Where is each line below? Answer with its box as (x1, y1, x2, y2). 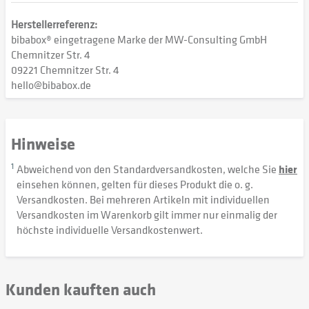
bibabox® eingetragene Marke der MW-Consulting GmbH (11, 32, 267, 47)
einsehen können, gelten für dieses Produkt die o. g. (17, 177, 253, 192)
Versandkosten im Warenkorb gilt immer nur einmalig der (17, 207, 277, 222)
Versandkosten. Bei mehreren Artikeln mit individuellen (17, 192, 270, 207)
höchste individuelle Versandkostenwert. (17, 222, 203, 237)
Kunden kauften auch (6, 277, 156, 300)
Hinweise (11, 132, 75, 154)
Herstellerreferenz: (11, 17, 97, 32)
